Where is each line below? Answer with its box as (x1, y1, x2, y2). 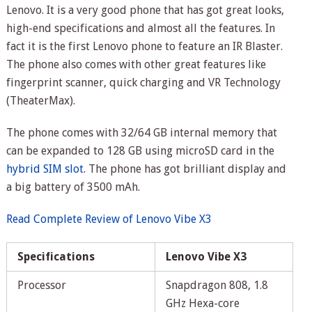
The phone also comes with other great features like (6, 58, 266, 72)
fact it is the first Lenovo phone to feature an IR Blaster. (6, 40, 283, 54)
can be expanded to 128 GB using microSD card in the (6, 144, 274, 158)
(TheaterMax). (6, 94, 75, 108)
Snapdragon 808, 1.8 (165, 279, 268, 292)
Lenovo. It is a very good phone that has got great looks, (6, 3, 284, 17)
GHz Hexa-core (165, 297, 240, 311)
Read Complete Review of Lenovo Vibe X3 (6, 212, 212, 226)
